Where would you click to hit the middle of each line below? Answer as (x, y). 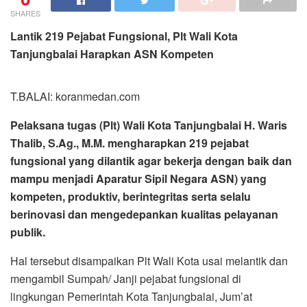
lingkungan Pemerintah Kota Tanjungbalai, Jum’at (131, 297)
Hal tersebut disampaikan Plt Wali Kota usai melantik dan (149, 261)
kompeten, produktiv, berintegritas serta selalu (131, 197)
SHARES (25, 13)
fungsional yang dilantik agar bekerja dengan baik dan (151, 161)
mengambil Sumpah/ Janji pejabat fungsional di (126, 279)
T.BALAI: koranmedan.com (75, 97)
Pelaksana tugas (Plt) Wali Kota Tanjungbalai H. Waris (149, 125)
